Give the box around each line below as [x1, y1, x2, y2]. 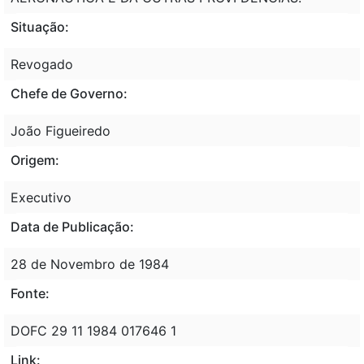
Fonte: [11, 284, 50, 301]
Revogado [11, 55, 73, 72]
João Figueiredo [11, 122, 110, 139]
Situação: [11, 18, 69, 35]
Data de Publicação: [11, 218, 134, 235]
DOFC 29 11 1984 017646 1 [11, 322, 176, 339]
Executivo [11, 188, 71, 206]
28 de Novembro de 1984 [11, 255, 169, 272]
